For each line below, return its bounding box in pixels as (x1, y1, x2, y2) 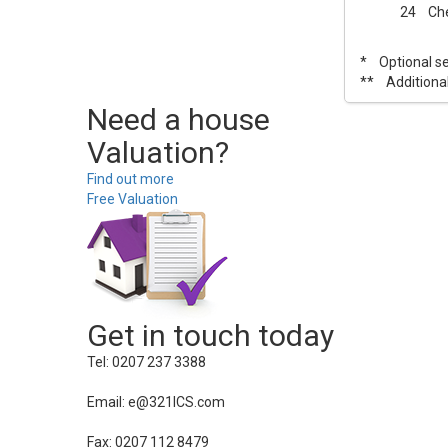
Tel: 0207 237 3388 (87, 354, 206, 370)
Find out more (87, 171, 174, 187)
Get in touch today (87, 318, 334, 353)
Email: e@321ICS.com (87, 394, 225, 410)
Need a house (87, 102, 270, 137)
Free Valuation (87, 191, 178, 207)
